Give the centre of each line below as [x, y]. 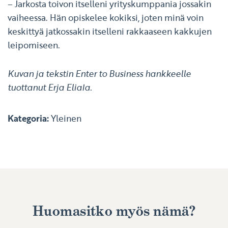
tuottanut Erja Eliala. [50, 88]
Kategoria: [29, 119]
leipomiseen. [34, 45]
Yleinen [66, 119]
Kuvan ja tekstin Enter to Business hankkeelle [99, 74]
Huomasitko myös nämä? [114, 211]
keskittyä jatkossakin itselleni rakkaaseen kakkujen [110, 32]
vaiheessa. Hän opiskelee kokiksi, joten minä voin [106, 18]
